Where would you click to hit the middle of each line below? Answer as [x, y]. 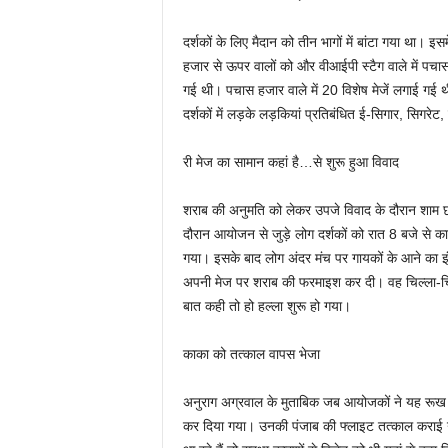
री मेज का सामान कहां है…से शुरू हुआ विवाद [290, 162]
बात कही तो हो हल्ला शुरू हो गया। [266, 306]
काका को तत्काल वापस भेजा [251, 354]
